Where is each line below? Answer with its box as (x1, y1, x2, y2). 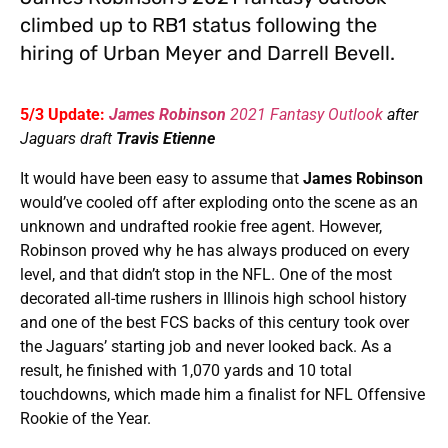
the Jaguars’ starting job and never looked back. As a (20, 337, 392, 357)
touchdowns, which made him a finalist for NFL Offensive (20, 385, 425, 405)
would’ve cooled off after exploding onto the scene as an (20, 193, 418, 213)
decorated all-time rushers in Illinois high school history (20, 289, 407, 309)
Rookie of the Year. (20, 409, 151, 429)
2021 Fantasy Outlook (226, 105, 383, 125)
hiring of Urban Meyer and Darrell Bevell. (20, 41, 395, 66)
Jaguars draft (20, 129, 116, 149)
